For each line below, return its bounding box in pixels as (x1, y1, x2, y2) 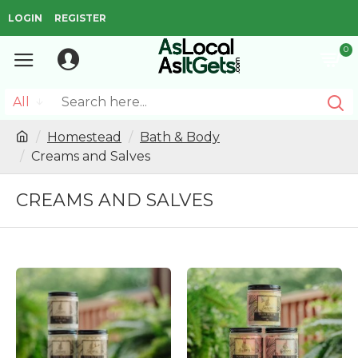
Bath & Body (140, 129, 220, 145)
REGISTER (54, 11, 106, 24)
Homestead (47, 129, 121, 145)
